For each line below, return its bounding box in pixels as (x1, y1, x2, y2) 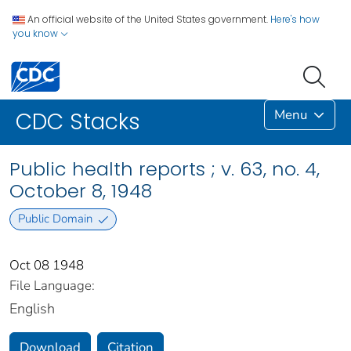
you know (13, 27, 60, 40)
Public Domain (17, 211, 92, 227)
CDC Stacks (16, 107, 140, 138)
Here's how (270, 13, 320, 26)
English (9, 299, 55, 318)
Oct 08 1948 (9, 255, 84, 274)
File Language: (9, 276, 95, 295)
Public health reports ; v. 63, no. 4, (9, 156, 320, 183)
